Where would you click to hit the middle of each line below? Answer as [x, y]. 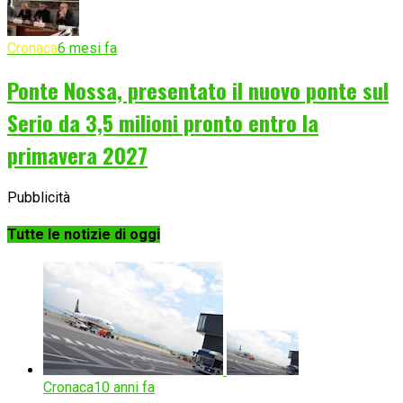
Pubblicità [39, 198]
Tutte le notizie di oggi [84, 234]
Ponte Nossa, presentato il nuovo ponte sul [198, 90]
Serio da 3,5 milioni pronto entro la [163, 123]
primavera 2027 [77, 155]
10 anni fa [124, 387]
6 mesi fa [87, 48]
